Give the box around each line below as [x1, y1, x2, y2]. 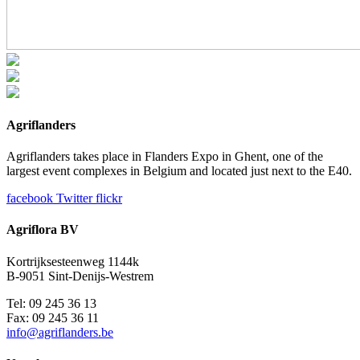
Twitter [56, 191, 92, 206]
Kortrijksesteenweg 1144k [6, 254, 139, 268]
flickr [96, 191, 122, 206]
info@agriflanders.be [6, 325, 113, 339]
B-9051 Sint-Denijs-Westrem [6, 268, 153, 283]
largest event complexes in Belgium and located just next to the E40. [6, 164, 352, 178]
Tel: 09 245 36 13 [6, 296, 96, 310]
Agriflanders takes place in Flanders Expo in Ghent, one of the [6, 149, 323, 164]
